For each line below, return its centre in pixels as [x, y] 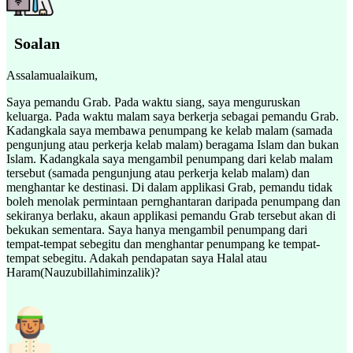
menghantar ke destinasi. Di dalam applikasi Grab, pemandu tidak [169, 187]
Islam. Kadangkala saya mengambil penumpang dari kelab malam [169, 158]
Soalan [33, 43]
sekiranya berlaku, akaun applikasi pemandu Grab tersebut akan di [171, 215]
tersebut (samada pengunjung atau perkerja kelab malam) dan [158, 173]
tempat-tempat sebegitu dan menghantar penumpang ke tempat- [163, 243]
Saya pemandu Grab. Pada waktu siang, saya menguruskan [153, 102]
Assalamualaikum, [52, 75]
